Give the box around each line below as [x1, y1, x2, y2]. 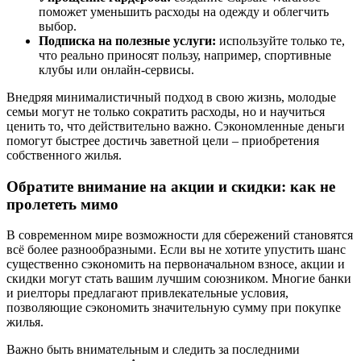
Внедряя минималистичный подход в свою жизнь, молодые [6, 90, 336, 104]
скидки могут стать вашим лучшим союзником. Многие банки [6, 272, 351, 286]
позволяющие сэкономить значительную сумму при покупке [6, 301, 341, 315]
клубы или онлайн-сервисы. [39, 63, 194, 77]
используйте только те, [216, 34, 345, 48]
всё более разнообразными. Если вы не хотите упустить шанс [6, 243, 346, 257]
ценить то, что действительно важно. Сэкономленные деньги [6, 119, 345, 133]
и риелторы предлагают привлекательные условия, [6, 286, 288, 301]
